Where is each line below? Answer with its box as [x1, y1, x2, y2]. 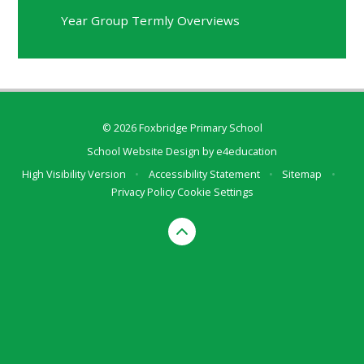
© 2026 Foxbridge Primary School [102, 120, 262, 136]
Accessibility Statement [148, 167, 260, 182]
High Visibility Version [22, 167, 127, 182]
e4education [216, 143, 277, 158]
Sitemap [282, 167, 323, 182]
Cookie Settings [176, 184, 253, 200]
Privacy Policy [110, 184, 175, 200]
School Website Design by [87, 143, 216, 158]
